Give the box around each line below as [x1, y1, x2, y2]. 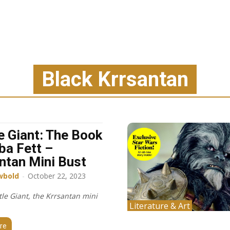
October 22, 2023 [28, 170, 86, 181]
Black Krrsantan [42, 67, 188, 91]
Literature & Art [129, 200, 190, 212]
